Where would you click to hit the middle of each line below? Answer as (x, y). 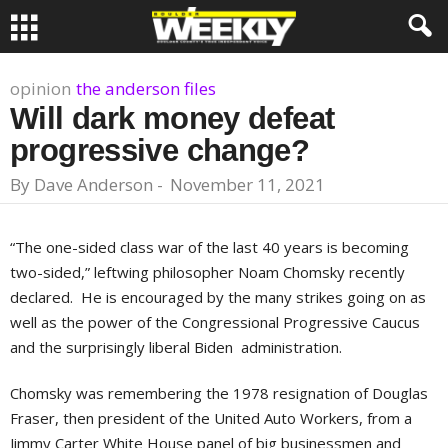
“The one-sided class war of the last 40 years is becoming (209, 247)
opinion (40, 88)
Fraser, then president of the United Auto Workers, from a (211, 418)
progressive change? (160, 150)
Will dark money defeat (172, 118)
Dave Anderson (93, 184)
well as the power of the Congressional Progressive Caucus (215, 322)
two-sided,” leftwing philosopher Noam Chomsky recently (207, 272)
